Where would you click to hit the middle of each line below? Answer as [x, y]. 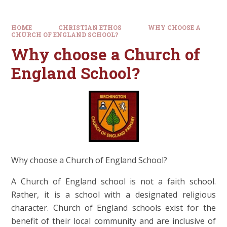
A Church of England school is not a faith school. [113, 181]
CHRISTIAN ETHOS [90, 27]
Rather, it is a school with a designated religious [113, 194]
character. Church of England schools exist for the [113, 207]
